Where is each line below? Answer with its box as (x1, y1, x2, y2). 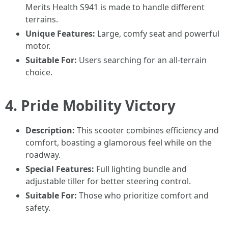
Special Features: (25, 163, 94, 175)
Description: (25, 125, 75, 136)
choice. (25, 67, 52, 78)
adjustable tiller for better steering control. (25, 176, 191, 187)
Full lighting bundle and (94, 163, 187, 175)
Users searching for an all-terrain (77, 54, 207, 66)
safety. (25, 202, 50, 213)
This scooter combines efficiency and (75, 125, 219, 136)
